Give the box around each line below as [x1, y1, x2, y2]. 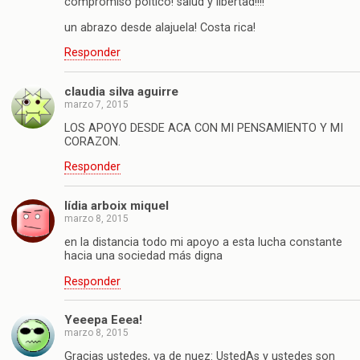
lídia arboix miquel [64, 198, 169, 213]
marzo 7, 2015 [64, 98, 129, 110]
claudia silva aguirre [64, 84, 178, 99]
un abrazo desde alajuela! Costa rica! [64, 20, 256, 35]
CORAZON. [64, 135, 121, 149]
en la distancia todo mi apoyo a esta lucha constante [64, 235, 342, 250]
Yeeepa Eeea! [64, 312, 142, 327]
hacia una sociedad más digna [64, 249, 223, 264]
